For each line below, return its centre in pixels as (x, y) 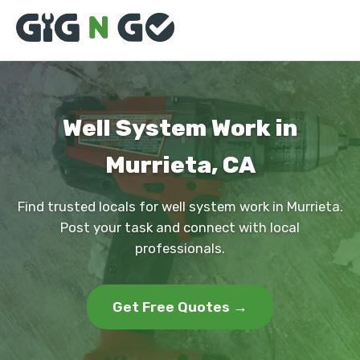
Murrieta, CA (180, 165)
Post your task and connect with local (180, 227)
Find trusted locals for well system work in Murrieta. (180, 207)
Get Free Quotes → (180, 307)
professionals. (180, 248)
